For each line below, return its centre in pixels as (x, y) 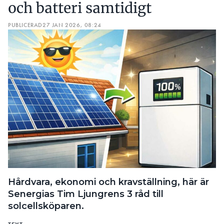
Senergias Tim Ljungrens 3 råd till (86, 194)
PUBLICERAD (25, 25)
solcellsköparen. (46, 206)
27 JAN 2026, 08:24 (72, 25)
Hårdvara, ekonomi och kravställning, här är (108, 182)
